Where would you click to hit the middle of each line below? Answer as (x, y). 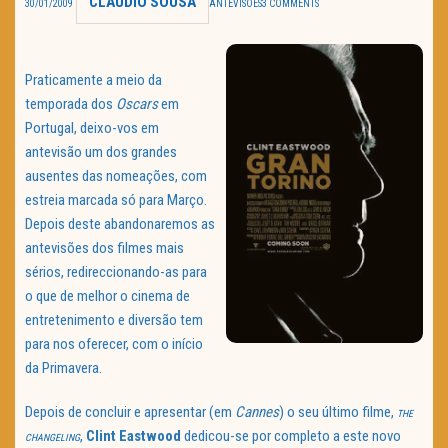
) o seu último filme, (338, 412)
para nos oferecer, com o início (114, 344)
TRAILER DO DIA (106, 31)
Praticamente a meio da (93, 80)
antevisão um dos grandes (101, 152)
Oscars (137, 104)
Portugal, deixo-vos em (92, 128)
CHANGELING (52, 438)
